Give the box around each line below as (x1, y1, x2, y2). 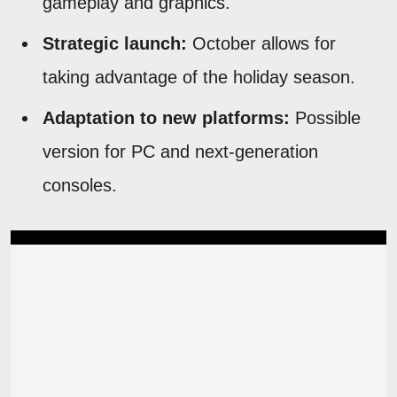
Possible (290, 107, 361, 128)
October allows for (187, 33, 336, 53)
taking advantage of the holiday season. (43, 66, 355, 87)
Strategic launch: (43, 33, 187, 53)
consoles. (43, 175, 117, 195)
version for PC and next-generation (43, 141, 318, 161)
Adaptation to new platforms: (43, 107, 290, 128)
